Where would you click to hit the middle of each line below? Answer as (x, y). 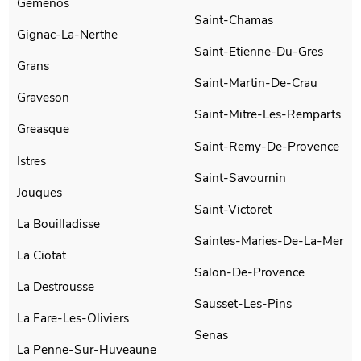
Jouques (40, 192)
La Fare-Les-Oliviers (73, 318)
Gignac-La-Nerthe (68, 34)
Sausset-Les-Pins (243, 304)
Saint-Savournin (240, 177)
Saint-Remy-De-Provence (267, 146)
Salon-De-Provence (249, 272)
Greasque (44, 129)
